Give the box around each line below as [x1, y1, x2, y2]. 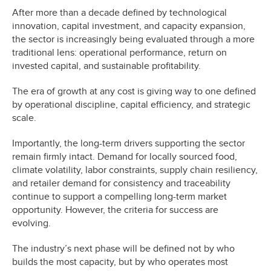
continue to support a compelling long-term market [12, 190, 227, 203]
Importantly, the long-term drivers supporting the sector [12, 137, 245, 149]
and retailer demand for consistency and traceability [12, 177, 230, 189]
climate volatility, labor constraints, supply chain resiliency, [12, 163, 258, 176]
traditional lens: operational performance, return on [12, 46, 227, 59]
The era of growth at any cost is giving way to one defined [12, 85, 256, 97]
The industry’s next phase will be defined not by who [12, 242, 235, 255]
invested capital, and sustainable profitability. [12, 59, 201, 72]
